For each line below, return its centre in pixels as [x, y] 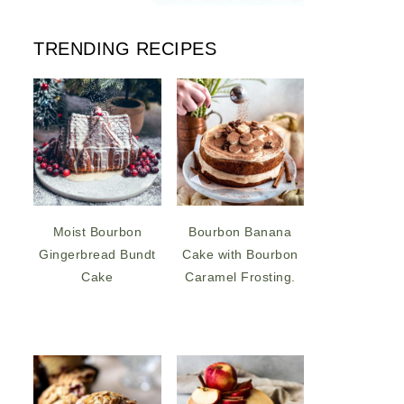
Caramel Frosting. [240, 277]
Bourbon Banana [240, 232]
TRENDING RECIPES [125, 48]
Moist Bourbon [97, 232]
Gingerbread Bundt [97, 255]
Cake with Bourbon [240, 255]
